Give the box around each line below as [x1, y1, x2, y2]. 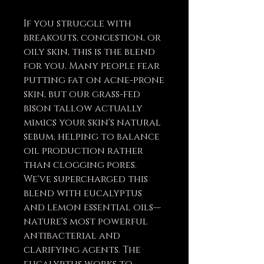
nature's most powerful [24, 215, 148, 228]
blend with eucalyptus [24, 187, 142, 200]
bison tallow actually [24, 102, 143, 115]
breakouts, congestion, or [24, 31, 161, 44]
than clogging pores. [24, 159, 137, 171]
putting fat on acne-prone [24, 74, 164, 87]
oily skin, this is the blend [24, 45, 155, 58]
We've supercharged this [24, 173, 148, 186]
